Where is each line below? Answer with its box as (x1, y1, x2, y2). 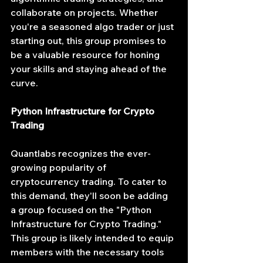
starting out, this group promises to (11, 35, 168, 46)
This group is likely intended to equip (11, 232, 176, 244)
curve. (11, 77, 38, 89)
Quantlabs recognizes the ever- (11, 147, 151, 159)
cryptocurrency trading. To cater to (11, 176, 169, 187)
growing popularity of (11, 161, 109, 173)
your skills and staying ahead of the (11, 63, 169, 75)
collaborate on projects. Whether (11, 6, 160, 18)
